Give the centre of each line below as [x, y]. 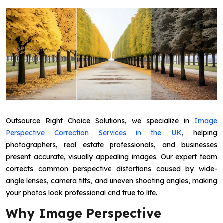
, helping [199, 133]
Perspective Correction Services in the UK [94, 133]
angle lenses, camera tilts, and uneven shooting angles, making [111, 180]
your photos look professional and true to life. [82, 192]
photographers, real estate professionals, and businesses [111, 145]
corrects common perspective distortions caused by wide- [111, 168]
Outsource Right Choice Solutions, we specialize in [100, 121]
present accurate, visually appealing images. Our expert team [111, 157]
